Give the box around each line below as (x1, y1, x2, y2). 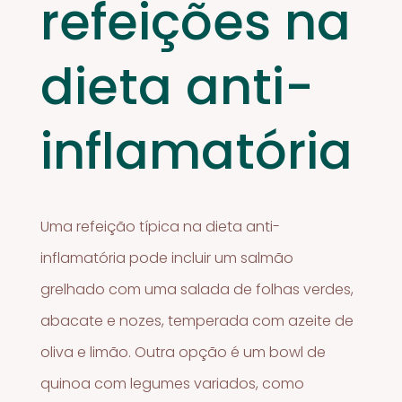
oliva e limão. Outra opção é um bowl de (40, 341, 327, 363)
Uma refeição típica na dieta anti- (40, 215, 281, 237)
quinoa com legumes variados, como (40, 372, 305, 394)
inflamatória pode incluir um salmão (40, 247, 294, 268)
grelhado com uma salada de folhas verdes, (40, 278, 354, 300)
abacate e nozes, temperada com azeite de (40, 310, 354, 331)
